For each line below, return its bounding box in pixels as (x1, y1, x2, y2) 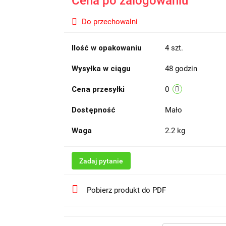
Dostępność (71, 105, 116, 115)
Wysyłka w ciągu (71, 64, 131, 73)
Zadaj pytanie (79, 157, 123, 165)
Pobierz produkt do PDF (86, 186, 166, 195)
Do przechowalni (81, 17, 138, 26)
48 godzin (164, 64, 197, 73)
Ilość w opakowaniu (71, 43, 142, 52)
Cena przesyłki (71, 85, 125, 94)
